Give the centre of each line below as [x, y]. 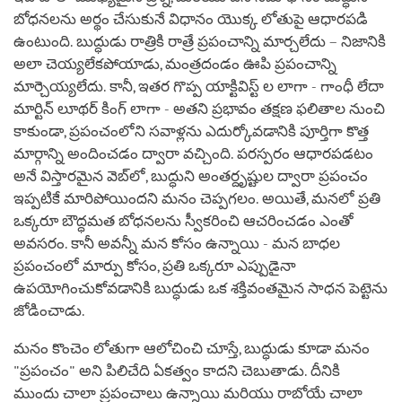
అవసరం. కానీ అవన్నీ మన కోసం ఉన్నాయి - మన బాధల [177, 243]
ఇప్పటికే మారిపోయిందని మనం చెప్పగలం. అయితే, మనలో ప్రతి [197, 198]
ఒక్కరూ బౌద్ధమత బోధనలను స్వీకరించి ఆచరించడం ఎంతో [184, 221]
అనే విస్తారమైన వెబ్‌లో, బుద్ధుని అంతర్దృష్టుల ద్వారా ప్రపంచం [191, 176]
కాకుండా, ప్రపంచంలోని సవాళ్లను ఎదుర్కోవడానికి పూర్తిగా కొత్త [191, 131]
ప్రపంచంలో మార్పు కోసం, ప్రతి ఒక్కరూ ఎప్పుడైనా [155, 266]
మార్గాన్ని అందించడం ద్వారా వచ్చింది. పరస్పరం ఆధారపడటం [193, 153]
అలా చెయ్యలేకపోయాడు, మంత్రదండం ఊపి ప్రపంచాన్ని [175, 64]
